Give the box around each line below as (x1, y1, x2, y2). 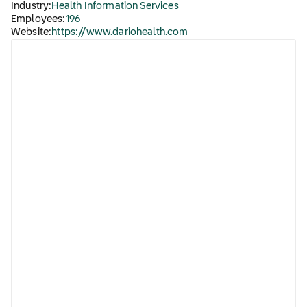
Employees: (11, 14, 66, 24)
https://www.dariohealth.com (51, 27, 188, 37)
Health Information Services (51, 1, 179, 11)
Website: (11, 27, 52, 37)
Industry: (11, 1, 52, 11)
